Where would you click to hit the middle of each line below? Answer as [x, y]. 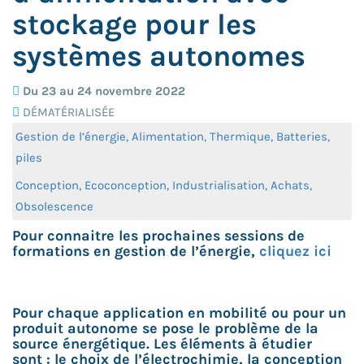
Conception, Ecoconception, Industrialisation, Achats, [164, 185]
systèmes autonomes [159, 56]
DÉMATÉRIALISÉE [67, 112]
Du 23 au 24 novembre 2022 [102, 91]
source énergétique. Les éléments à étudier [162, 343]
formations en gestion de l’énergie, [136, 251]
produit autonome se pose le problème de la [165, 328]
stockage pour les [134, 24]
